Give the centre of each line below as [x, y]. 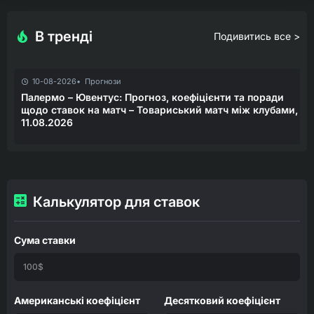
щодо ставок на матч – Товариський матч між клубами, [159, 109]
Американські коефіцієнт [77, 300]
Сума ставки [45, 240]
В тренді [64, 36]
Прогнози [103, 81]
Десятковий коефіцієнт [222, 300]
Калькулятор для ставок [116, 202]
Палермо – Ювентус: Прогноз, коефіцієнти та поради [152, 97]
